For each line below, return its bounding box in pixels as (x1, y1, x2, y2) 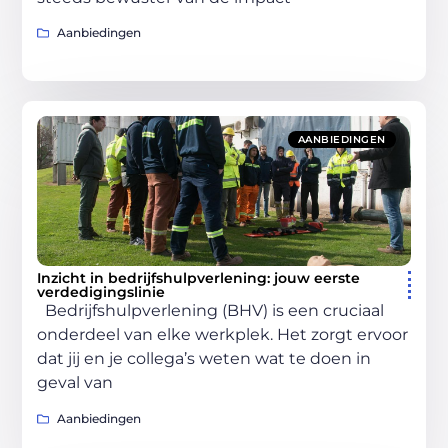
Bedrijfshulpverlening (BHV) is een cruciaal (37, 301, 385, 321)
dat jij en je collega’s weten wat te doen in (37, 349, 372, 369)
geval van (37, 373, 114, 393)
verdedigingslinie (37, 283, 166, 302)
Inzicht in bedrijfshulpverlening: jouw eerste (37, 269, 361, 288)
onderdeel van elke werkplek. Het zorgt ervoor (37, 325, 409, 345)
